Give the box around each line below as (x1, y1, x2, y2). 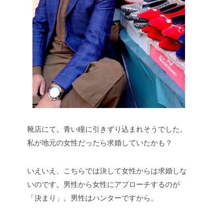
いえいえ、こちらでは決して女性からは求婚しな (27, 167, 187, 175)
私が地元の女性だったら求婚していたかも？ (27, 139, 172, 147)
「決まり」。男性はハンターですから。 (27, 194, 158, 202)
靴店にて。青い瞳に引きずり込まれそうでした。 (27, 125, 187, 134)
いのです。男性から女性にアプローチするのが (27, 180, 180, 189)
